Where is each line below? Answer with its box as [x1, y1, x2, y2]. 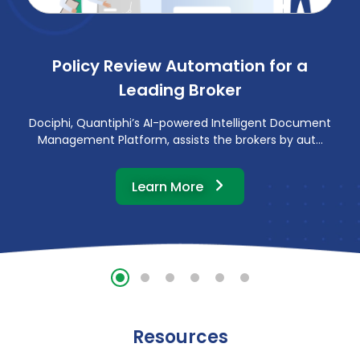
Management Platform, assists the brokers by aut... [37, 131, 323, 148]
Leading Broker [118, 78, 242, 101]
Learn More [132, 177, 203, 196]
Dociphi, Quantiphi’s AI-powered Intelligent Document [29, 114, 331, 131]
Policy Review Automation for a [52, 54, 308, 77]
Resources [132, 325, 228, 350]
